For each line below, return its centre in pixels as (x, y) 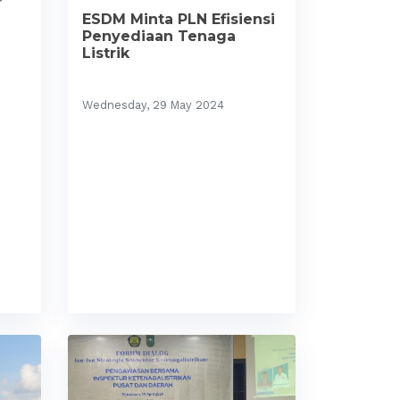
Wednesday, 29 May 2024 (153, 105)
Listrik (106, 54)
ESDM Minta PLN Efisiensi (179, 20)
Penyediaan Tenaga (159, 37)
